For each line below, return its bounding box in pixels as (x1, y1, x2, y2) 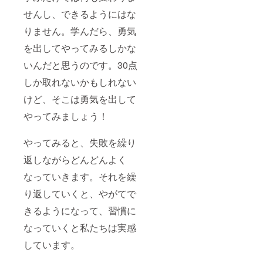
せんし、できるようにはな (23, 7, 136, 21)
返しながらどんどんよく (23, 153, 127, 167)
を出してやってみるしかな (23, 41, 136, 55)
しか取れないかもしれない (23, 75, 136, 89)
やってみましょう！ (23, 109, 108, 123)
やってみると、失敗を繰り (23, 136, 136, 150)
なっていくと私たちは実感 (23, 221, 136, 235)
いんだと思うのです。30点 (23, 58, 137, 72)
